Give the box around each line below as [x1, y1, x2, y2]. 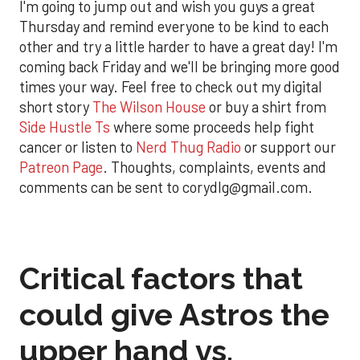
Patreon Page [19, 158, 103, 177]
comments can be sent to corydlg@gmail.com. [19, 178, 313, 197]
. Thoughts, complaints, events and [103, 158, 326, 177]
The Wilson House [92, 98, 206, 117]
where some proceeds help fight [110, 118, 314, 137]
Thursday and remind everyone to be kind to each [19, 18, 329, 36]
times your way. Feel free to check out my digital [19, 78, 322, 96]
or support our [241, 138, 336, 157]
